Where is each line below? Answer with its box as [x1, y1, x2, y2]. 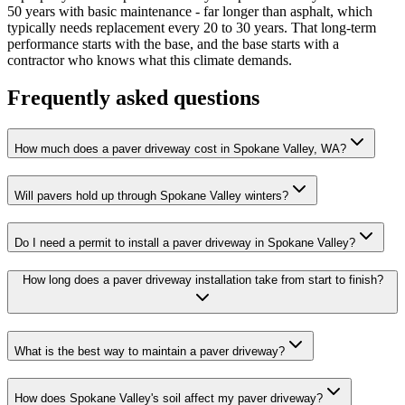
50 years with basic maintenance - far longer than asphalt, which [7, 3, 372, 19]
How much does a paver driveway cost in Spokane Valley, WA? [14, 142, 346, 156]
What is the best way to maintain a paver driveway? [14, 344, 285, 359]
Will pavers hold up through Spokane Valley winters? [14, 189, 288, 203]
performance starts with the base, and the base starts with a [7, 35, 339, 52]
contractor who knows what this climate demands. [7, 52, 292, 68]
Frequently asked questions [7, 86, 259, 110]
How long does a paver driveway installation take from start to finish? [22, 273, 383, 287]
